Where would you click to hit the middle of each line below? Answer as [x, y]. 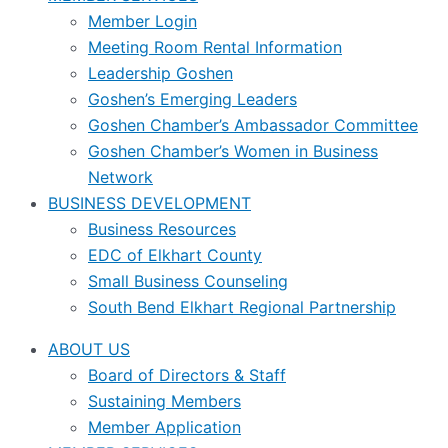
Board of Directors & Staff [187, 374]
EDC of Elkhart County [175, 254]
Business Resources [162, 228]
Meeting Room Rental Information [215, 46]
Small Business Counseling [188, 280]
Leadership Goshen [160, 72]
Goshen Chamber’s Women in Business [233, 150]
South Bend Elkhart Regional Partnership [242, 306]
